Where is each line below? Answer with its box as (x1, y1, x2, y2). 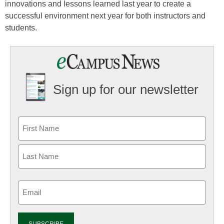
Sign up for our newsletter (52, 82, 198, 97)
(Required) (19, 194, 49, 202)
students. (5, 23, 37, 32)
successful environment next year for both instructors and (5, 11, 205, 20)
